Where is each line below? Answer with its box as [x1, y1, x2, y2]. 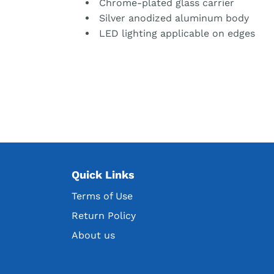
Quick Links [72, 168, 135, 181]
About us [72, 229, 115, 241]
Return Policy [72, 209, 136, 221]
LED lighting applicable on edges [96, 27, 255, 39]
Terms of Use [72, 190, 133, 202]
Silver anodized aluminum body [96, 12, 249, 24]
